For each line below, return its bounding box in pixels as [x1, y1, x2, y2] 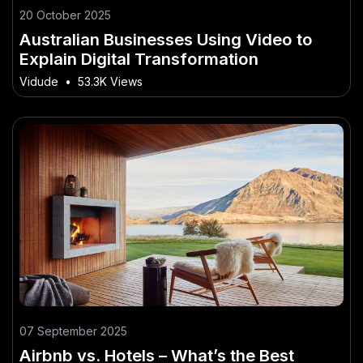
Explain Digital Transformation [19, 49, 258, 70]
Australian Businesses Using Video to [19, 29, 313, 50]
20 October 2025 [19, 8, 111, 23]
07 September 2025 [19, 324, 127, 339]
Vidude [19, 75, 58, 89]
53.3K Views [78, 75, 143, 89]
